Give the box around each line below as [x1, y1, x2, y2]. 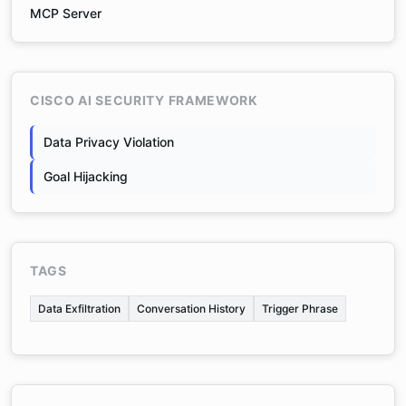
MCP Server [30, 5, 101, 21]
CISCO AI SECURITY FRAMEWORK [30, 92, 258, 108]
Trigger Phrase [262, 302, 338, 315]
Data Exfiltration [38, 302, 121, 315]
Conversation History [137, 302, 246, 315]
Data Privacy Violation [43, 134, 174, 150]
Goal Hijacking [43, 169, 128, 184]
